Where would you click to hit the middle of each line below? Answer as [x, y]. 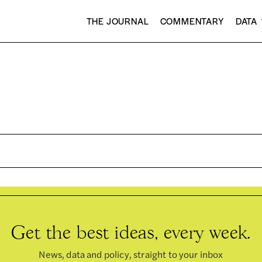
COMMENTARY [192, 21]
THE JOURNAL [118, 21]
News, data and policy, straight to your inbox [131, 254]
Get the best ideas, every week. [131, 232]
